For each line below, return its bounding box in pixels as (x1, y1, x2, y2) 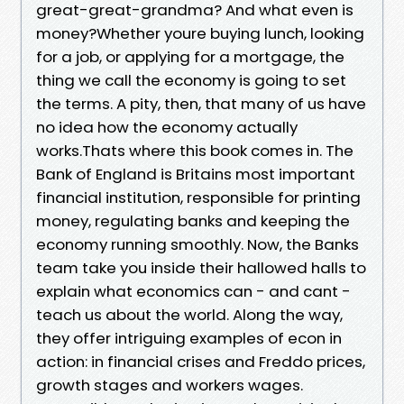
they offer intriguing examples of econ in (36, 326, 342, 349)
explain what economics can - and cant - (36, 280, 351, 302)
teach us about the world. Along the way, (36, 303, 343, 326)
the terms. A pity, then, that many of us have (36, 92, 366, 115)
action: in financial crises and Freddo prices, (36, 350, 365, 372)
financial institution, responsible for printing (36, 186, 361, 208)
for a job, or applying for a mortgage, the (36, 45, 344, 68)
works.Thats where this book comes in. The (36, 139, 353, 161)
